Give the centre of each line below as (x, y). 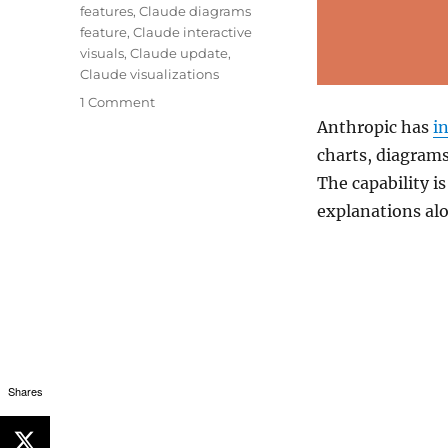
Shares (25, 390)
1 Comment (118, 102)
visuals (102, 53)
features (107, 11)
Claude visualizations (150, 74)
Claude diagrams (195, 11)
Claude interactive (193, 32)
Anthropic (356, 126)
